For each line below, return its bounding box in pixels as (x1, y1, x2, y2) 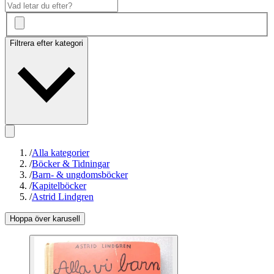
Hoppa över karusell (10, 214, 80, 224)
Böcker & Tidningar (32, 158, 109, 169)
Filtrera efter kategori (10, 39, 83, 48)
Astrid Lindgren (32, 191, 94, 202)
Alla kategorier (32, 147, 89, 158)
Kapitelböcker (32, 180, 86, 191)
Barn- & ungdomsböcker (32, 169, 128, 180)
